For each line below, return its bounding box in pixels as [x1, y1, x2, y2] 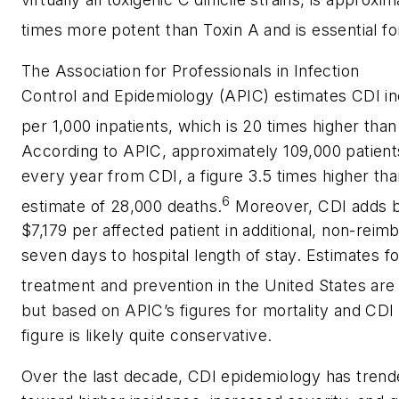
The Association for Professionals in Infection [21, 61, 360, 80]
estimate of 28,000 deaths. [21, 196, 223, 216]
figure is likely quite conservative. [21, 326, 273, 346]
